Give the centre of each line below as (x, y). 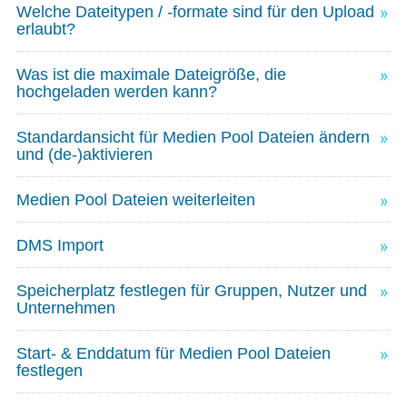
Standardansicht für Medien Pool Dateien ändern (193, 138)
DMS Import (60, 246)
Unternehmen (65, 308)
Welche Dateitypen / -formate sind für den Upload (195, 12)
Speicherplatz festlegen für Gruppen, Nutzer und (191, 291)
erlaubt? (45, 30)
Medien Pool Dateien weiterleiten (135, 200)
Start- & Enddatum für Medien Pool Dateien (173, 354)
